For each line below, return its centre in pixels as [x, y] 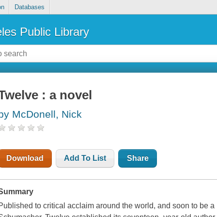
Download [25, 158]
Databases [29, 7]
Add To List [85, 158]
